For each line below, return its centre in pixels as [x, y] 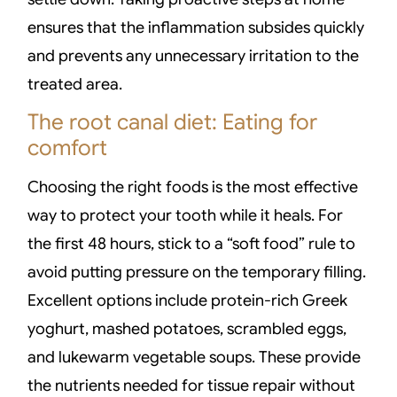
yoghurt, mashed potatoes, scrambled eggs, [187, 329]
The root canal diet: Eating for [173, 122]
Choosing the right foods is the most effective [193, 187]
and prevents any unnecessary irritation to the [194, 55]
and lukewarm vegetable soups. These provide [195, 358]
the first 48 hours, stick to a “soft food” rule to [192, 244]
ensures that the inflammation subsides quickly [196, 27]
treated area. [75, 84]
